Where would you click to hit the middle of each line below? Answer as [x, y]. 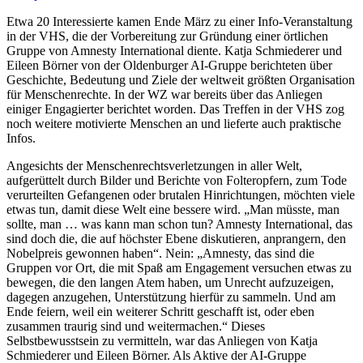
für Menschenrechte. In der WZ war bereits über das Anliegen [164, 95]
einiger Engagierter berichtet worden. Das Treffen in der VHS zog [175, 109]
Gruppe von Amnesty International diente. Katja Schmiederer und [174, 51]
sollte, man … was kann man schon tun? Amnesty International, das [179, 224]
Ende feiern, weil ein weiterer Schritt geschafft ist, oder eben [160, 312]
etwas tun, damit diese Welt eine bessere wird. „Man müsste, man [173, 210]
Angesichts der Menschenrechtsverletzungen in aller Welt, [154, 166]
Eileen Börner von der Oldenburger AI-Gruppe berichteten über [169, 66]
